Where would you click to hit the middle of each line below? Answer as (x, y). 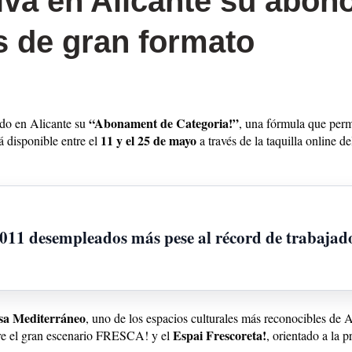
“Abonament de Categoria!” (164, 123)
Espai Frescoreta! (220, 335)
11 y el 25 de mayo (148, 140)
